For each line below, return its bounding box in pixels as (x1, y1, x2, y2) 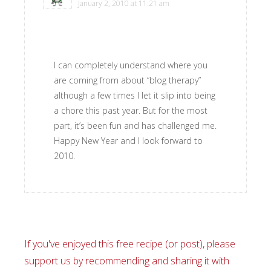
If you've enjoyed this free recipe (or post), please (24, 237, 235, 250)
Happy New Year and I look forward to (54, 135, 203, 146)
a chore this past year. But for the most (54, 105, 207, 116)
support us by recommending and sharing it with (24, 254, 229, 267)
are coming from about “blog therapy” (54, 74, 201, 86)
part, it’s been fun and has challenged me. (54, 120, 217, 131)
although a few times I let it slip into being (54, 90, 215, 101)
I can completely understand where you (54, 59, 207, 71)
